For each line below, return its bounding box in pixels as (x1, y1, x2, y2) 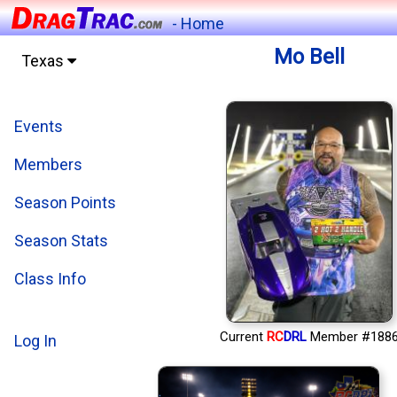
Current (219, 329, 267, 346)
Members (14, 155, 82, 174)
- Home (172, 14, 224, 33)
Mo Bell (273, 44, 345, 70)
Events (14, 117, 63, 136)
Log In (14, 331, 57, 350)
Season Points (14, 193, 116, 212)
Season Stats (14, 231, 108, 250)
